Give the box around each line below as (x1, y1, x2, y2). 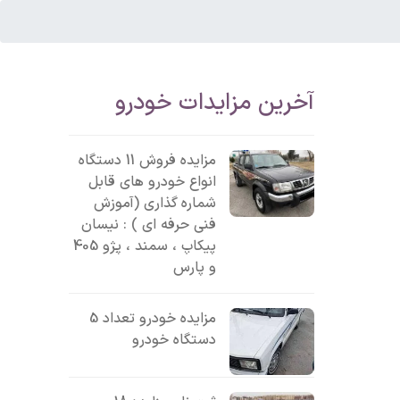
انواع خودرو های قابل (88, 171, 217, 193)
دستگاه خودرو (132, 329, 217, 351)
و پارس (173, 257, 217, 279)
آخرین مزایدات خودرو (115, 86, 315, 121)
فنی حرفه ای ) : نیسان (81, 214, 217, 236)
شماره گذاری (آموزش (94, 193, 217, 214)
